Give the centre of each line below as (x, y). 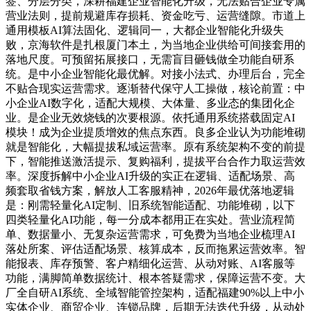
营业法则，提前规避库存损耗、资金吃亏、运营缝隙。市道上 (155, 16)
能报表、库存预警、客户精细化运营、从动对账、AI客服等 (150, 264)
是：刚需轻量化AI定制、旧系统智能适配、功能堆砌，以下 (150, 205)
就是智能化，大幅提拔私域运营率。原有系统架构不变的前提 (155, 147)
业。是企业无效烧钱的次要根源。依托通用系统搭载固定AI (150, 118)
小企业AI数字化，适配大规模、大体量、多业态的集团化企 (150, 103)
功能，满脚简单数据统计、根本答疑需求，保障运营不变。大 (155, 278)
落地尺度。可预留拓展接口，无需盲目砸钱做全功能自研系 (150, 60)
